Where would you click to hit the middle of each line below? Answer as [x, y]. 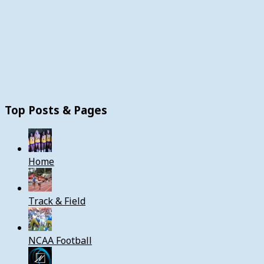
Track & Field [57, 201]
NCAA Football [60, 241]
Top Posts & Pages [56, 110]
